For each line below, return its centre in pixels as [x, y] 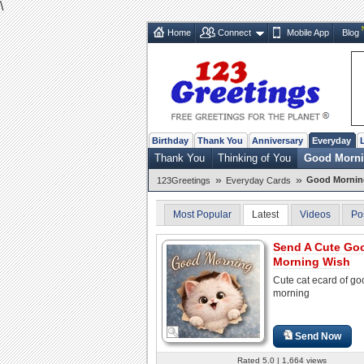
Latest [266, 214]
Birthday [170, 140]
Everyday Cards [258, 180]
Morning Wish [312, 261]
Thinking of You [254, 158]
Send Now [318, 336]
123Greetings [184, 180]
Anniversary [277, 140]
